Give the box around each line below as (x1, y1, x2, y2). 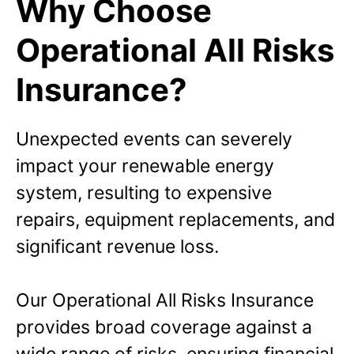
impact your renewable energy (16, 154, 274, 177)
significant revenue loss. (16, 235, 219, 258)
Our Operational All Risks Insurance (16, 289, 314, 312)
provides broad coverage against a (16, 316, 312, 339)
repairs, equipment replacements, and (16, 208, 335, 231)
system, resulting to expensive (16, 181, 272, 204)
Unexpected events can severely (16, 127, 292, 150)
